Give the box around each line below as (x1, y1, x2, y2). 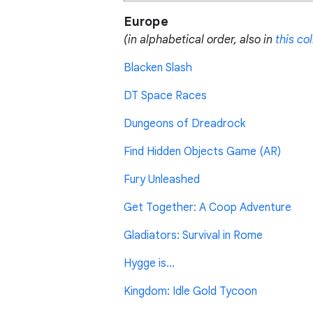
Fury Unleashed (124, 173, 200, 187)
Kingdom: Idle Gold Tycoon (124, 284, 257, 299)
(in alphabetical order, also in (124, 33, 275, 48)
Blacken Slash (124, 61, 192, 75)
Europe (124, 14, 168, 30)
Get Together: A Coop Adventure (124, 201, 291, 215)
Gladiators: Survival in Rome (124, 228, 263, 243)
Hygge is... (124, 256, 175, 271)
